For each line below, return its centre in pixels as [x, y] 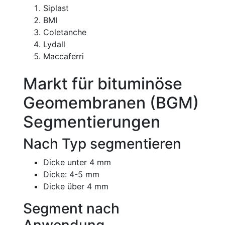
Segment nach [71, 208]
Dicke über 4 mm [76, 186]
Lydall [54, 44]
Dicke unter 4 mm [77, 162]
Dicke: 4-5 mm [71, 174]
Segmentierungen [92, 122]
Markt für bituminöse [103, 83]
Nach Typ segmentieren [102, 143]
